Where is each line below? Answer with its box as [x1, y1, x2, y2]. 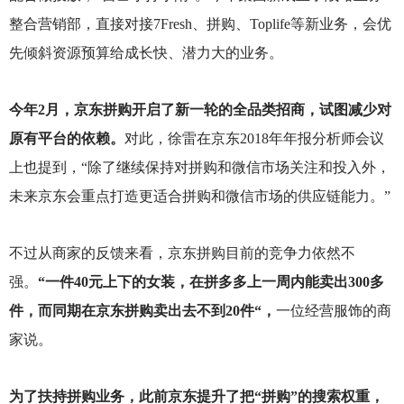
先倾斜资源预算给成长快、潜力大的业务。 [8, 44, 283, 60]
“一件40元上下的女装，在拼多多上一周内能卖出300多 [37, 274, 384, 290]
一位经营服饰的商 [275, 303, 391, 319]
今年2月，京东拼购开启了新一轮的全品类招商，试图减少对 [8, 102, 391, 117]
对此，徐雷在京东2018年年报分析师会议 [124, 131, 384, 146]
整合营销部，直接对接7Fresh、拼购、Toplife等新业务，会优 [8, 15, 391, 32]
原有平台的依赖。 [8, 131, 124, 146]
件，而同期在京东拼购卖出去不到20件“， [8, 303, 276, 319]
